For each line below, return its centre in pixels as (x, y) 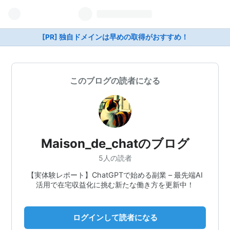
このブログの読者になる (115, 81)
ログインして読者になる (115, 217)
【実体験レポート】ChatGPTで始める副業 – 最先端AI (115, 175)
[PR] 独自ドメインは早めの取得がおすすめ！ (115, 37)
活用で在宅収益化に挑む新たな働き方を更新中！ (115, 184)
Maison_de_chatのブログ (115, 143)
